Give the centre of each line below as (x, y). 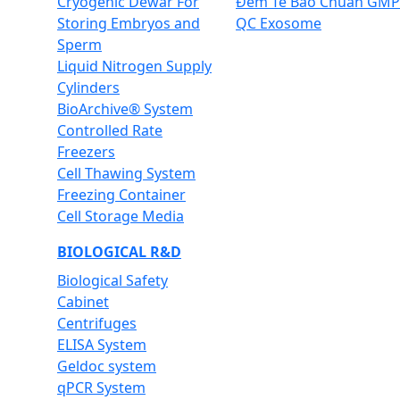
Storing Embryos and (129, 23)
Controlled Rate (110, 130)
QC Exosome (279, 23)
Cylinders (88, 87)
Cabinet (83, 301)
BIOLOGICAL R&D (119, 251)
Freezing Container (121, 194)
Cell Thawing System (126, 173)
